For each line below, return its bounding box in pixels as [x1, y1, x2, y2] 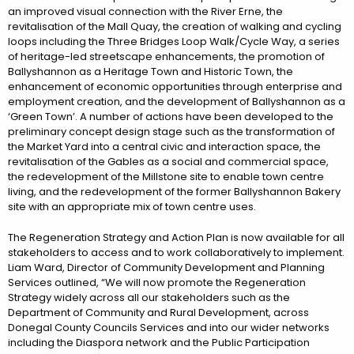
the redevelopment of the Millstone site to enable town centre [8, 168, 324, 184]
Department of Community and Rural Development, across [8, 304, 309, 320]
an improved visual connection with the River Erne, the [8, 3, 283, 19]
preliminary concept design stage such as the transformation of [8, 123, 335, 139]
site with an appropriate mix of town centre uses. [8, 198, 256, 214]
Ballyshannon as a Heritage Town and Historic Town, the [8, 63, 293, 79]
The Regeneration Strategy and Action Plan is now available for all [8, 229, 345, 245]
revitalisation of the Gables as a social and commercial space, [8, 153, 329, 169]
